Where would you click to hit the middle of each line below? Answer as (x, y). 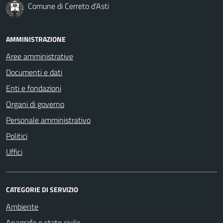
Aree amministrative (40, 56)
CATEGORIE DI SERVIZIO (42, 189)
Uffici (14, 152)
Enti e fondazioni (34, 88)
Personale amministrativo (48, 120)
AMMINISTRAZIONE (36, 39)
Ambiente (22, 206)
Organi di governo (35, 104)
